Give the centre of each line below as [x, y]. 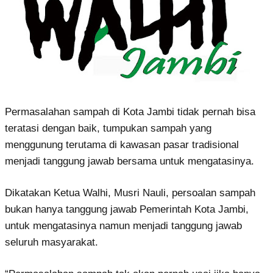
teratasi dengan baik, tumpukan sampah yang [108, 128]
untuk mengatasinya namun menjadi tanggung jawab [123, 225]
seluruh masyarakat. [51, 242]
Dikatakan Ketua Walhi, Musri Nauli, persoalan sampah [130, 193]
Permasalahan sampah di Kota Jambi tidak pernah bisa [130, 112]
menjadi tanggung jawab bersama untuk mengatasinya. [129, 161]
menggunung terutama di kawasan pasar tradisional [122, 144]
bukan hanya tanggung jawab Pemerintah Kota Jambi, [127, 209]
